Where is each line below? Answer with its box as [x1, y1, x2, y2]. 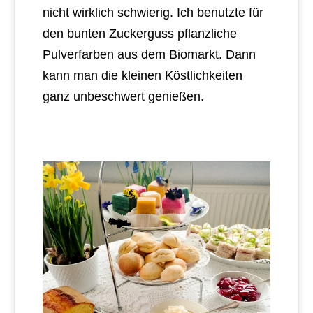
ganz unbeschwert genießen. [42, 89, 204, 103]
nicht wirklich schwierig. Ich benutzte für [42, 5, 263, 20]
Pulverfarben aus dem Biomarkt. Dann [42, 47, 256, 61]
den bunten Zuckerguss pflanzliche [42, 26, 237, 41]
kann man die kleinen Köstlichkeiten [42, 68, 242, 82]
